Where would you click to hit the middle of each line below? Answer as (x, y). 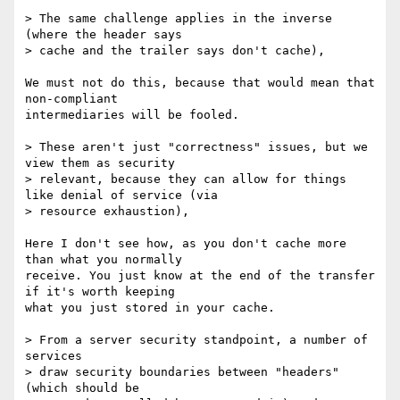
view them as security (100, 163)
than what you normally (104, 260)
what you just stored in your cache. (150, 308)
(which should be (82, 388)
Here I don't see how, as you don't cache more (186, 244)
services (54, 356)
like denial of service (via (121, 196)
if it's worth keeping (100, 292)
